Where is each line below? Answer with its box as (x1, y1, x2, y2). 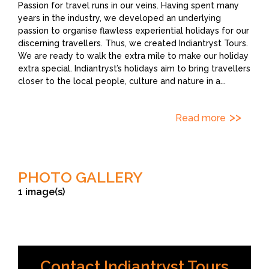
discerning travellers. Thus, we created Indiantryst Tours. (18, 38, 248, 48)
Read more (175, 112, 226, 124)
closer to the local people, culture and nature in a (18, 76, 220, 86)
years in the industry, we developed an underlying (18, 13, 221, 23)
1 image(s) (18, 186, 65, 198)
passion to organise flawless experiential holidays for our (18, 25, 249, 35)
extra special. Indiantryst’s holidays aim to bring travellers (18, 63, 250, 73)
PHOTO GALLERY (18, 168, 143, 186)
